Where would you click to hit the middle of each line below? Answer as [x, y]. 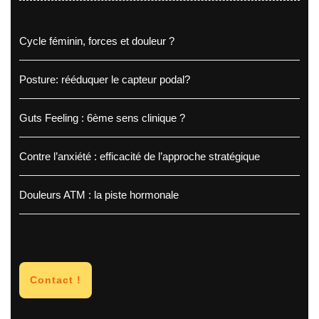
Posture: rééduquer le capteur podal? [105, 80]
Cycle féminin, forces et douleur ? [97, 41]
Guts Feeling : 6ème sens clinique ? [102, 118]
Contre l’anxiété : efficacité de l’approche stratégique [140, 157]
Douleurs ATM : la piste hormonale [99, 195]
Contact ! [56, 280]
